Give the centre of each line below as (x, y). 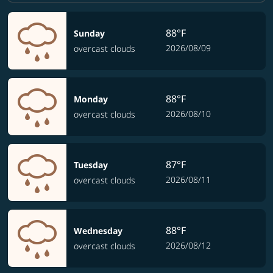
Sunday (89, 33)
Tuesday (91, 165)
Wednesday (98, 230)
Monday (91, 99)
